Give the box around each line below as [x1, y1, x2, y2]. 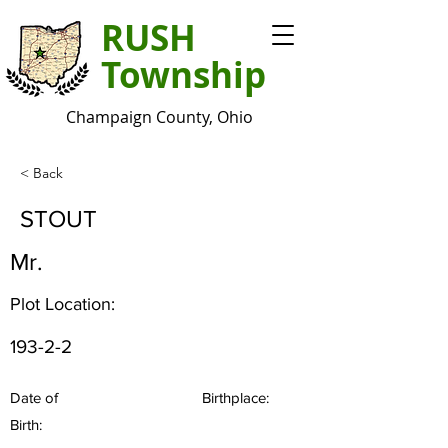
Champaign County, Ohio [66, 106, 253, 128]
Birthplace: [202, 389, 269, 406]
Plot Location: [10, 294, 115, 314]
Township [101, 51, 266, 99]
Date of [10, 389, 58, 406]
